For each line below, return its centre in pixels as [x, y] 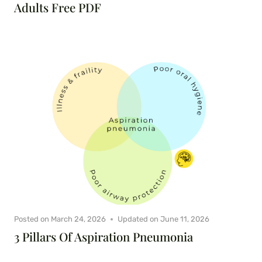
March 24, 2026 [79, 219]
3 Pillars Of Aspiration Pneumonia [104, 237]
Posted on [32, 219]
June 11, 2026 [185, 219]
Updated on [138, 219]
